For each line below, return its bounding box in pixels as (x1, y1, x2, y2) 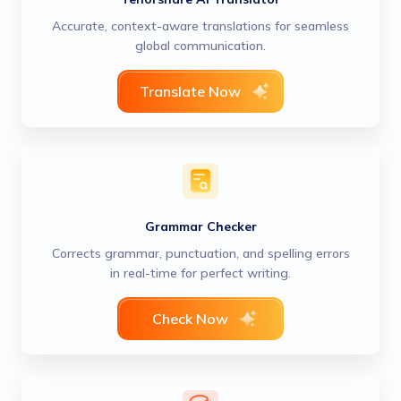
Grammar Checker (144, 218, 257, 235)
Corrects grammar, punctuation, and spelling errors (51, 245, 350, 261)
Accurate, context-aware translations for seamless (52, 18, 349, 34)
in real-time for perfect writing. (110, 265, 291, 281)
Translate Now (139, 82, 241, 100)
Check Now (151, 310, 228, 328)
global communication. (135, 38, 266, 54)
